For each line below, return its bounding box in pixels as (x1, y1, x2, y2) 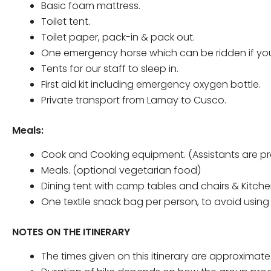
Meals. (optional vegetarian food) (41, 163, 201, 178)
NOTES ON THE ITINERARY (12, 225, 130, 240)
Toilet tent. (41, 15, 90, 29)
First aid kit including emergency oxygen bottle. (41, 77, 261, 92)
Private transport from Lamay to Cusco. (41, 93, 226, 108)
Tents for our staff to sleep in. (41, 62, 178, 76)
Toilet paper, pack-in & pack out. (41, 30, 195, 45)
